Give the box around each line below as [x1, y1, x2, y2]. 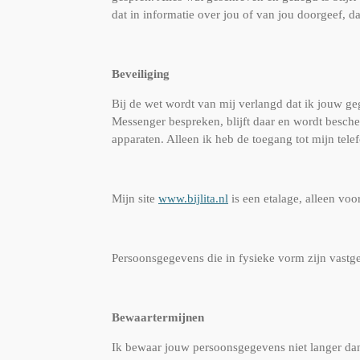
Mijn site [112, 191, 158, 205]
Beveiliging [112, 67, 170, 80]
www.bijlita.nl [158, 191, 228, 205]
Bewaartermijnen [112, 310, 204, 324]
